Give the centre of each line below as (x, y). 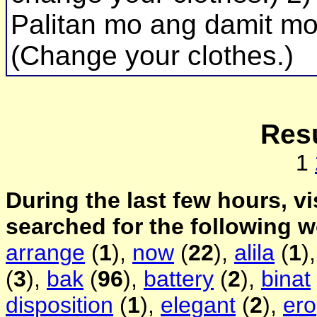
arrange (45, 253)
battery (179, 279)
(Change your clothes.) (152, 56)
